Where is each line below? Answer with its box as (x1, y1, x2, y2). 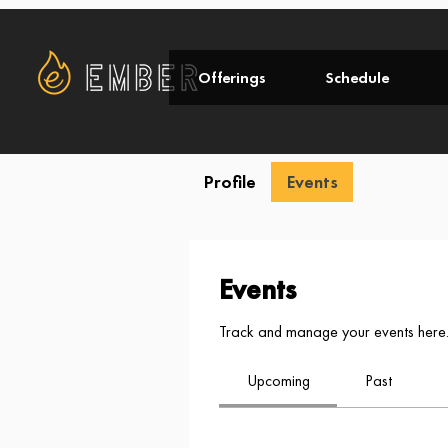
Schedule (325, 67, 389, 88)
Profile (204, 170, 256, 193)
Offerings (198, 67, 266, 88)
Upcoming (246, 370, 310, 391)
